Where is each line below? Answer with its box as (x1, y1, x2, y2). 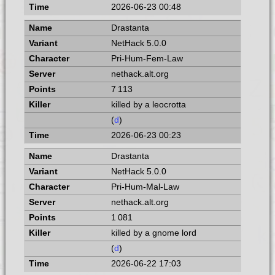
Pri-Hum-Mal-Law (110, 182, 179, 192)
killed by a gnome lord (110, 228, 196, 238)
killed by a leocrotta (110, 99, 186, 109)
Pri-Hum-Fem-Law (110, 53, 183, 63)
